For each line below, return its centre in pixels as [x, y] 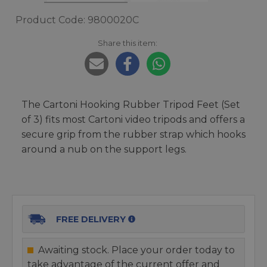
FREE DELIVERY [91, 219]
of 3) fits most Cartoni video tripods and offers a [133, 119]
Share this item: [128, 43]
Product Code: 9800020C [77, 20]
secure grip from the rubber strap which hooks [133, 134]
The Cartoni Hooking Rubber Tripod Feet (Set [131, 105]
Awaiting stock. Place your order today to [136, 250]
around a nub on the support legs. [104, 149]
